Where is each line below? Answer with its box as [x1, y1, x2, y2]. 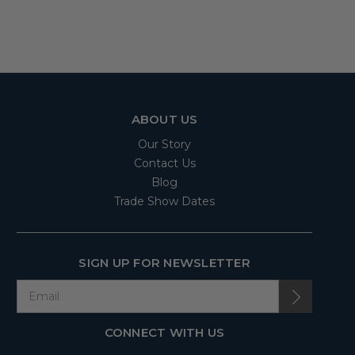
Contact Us [133, 156, 196, 171]
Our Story [138, 137, 191, 152]
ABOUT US [131, 112, 198, 128]
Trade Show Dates [114, 194, 215, 209]
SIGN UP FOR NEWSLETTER [78, 255, 250, 271]
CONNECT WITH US [104, 325, 225, 341]
